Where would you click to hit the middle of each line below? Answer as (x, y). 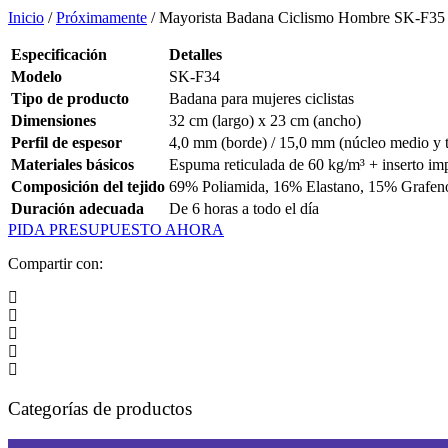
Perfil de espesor (66, 143)
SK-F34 (194, 77)
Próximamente (101, 18)
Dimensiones (53, 121)
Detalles (195, 55)
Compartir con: (55, 264)
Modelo (36, 77)
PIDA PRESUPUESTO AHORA (116, 230)
